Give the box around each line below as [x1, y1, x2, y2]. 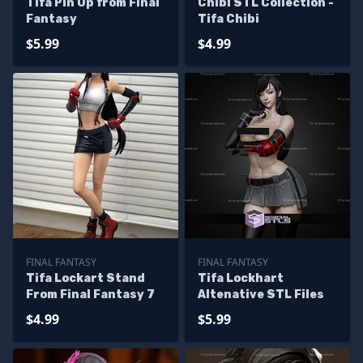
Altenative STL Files [198, 288, 324, 301]
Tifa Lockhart [198, 271, 284, 285]
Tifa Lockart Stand [26, 271, 145, 285]
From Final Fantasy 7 [26, 288, 155, 301]
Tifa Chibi [198, 12, 259, 26]
